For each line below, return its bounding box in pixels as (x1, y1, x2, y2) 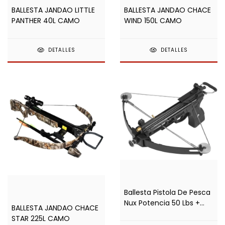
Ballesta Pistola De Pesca (124, 187, 210, 198)
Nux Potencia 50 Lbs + (124, 198, 200, 208)
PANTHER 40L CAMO (12, 15, 80, 26)
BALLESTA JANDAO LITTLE (12, 5, 95, 15)
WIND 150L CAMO (124, 15, 182, 26)
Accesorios (124, 208, 162, 219)
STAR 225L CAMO (12, 213, 70, 223)
